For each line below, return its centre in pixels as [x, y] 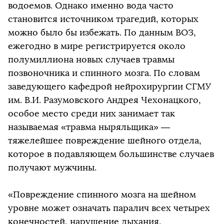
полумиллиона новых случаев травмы [91, 59]
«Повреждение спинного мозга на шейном [102, 194]
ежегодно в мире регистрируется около [97, 46]
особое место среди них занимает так [91, 113]
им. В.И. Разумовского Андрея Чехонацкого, [104, 100]
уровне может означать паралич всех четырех [109, 208]
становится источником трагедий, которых [103, 19]
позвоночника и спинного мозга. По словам [104, 73]
